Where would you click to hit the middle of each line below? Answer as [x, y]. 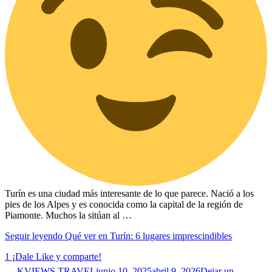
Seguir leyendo [35, 236]
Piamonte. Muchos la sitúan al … [68, 216]
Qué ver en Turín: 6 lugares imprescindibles [148, 236]
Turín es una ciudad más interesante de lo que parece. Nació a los [129, 194]
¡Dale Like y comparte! [57, 257]
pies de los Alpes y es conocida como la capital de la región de [124, 205]
